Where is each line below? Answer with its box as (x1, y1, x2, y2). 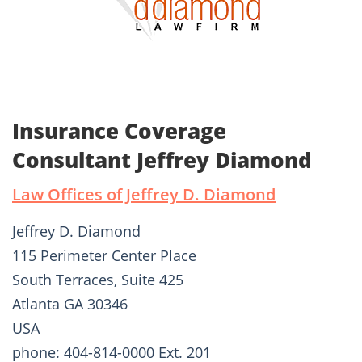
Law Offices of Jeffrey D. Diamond (12, 183, 276, 206)
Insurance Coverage (12, 116, 226, 146)
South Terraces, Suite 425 (12, 270, 183, 290)
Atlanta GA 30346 (12, 294, 128, 314)
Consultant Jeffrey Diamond (12, 145, 312, 175)
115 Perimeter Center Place (12, 246, 196, 266)
